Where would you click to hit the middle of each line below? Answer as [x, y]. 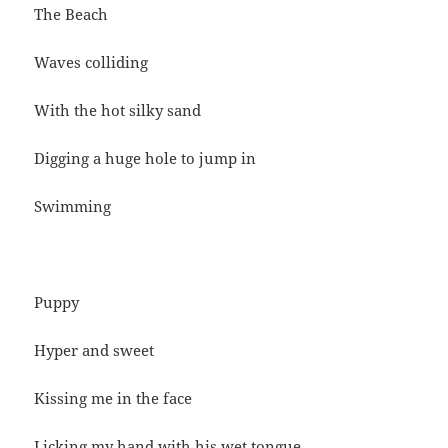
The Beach [71, 14]
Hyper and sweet [94, 350]
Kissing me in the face [113, 398]
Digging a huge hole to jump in [145, 158]
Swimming [73, 206]
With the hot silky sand [118, 110]
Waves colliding [91, 62]
